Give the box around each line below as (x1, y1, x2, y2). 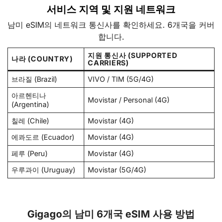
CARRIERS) (88, 58, 129, 67)
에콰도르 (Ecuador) (11, 132, 75, 141)
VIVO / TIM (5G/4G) (88, 74, 154, 83)
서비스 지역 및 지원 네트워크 (47, 3, 175, 15)
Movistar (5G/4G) (88, 165, 147, 174)
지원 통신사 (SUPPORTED (88, 51, 177, 59)
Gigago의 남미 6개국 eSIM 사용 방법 (27, 208, 195, 221)
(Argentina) (11, 100, 50, 109)
